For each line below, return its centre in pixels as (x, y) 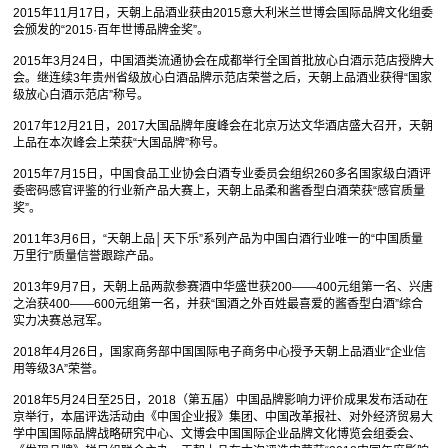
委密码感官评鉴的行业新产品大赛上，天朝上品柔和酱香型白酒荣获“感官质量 (219, 191)
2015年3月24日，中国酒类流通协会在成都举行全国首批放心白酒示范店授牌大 (224, 61)
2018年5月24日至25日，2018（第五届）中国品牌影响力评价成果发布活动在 (221, 400)
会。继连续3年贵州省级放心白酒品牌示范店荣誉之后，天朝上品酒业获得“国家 (223, 78)
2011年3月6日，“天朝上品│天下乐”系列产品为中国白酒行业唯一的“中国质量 (218, 239)
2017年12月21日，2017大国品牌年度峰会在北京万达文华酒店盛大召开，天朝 (223, 126)
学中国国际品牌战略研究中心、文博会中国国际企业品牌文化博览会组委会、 (217, 434)
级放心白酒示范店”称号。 (81, 95)
